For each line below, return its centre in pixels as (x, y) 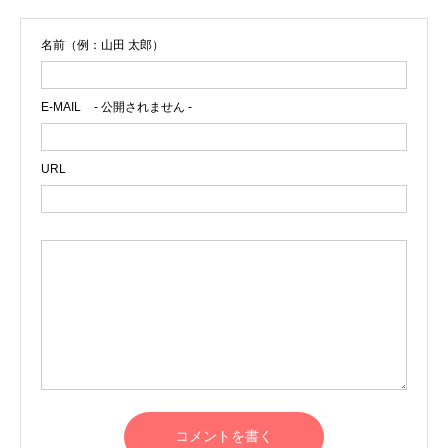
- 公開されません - (141, 107)
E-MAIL (61, 107)
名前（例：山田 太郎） (102, 45)
